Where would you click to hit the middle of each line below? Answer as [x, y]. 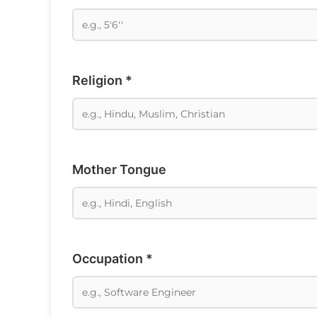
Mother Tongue [119, 169]
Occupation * [113, 258]
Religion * [102, 80]
